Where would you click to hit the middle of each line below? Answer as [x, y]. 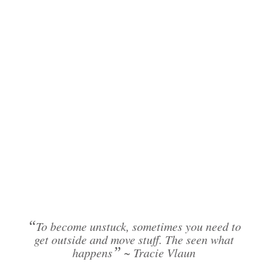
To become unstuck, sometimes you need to [138, 226]
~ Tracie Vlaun [158, 252]
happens [92, 252]
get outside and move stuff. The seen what [134, 239]
